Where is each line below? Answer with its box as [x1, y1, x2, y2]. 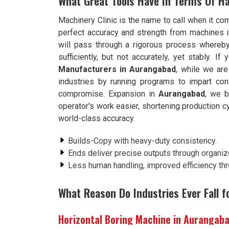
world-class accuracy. [58, 113, 135, 123]
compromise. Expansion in [58, 89, 158, 99]
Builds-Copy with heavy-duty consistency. [68, 136, 217, 146]
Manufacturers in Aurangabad [58, 64, 176, 74]
